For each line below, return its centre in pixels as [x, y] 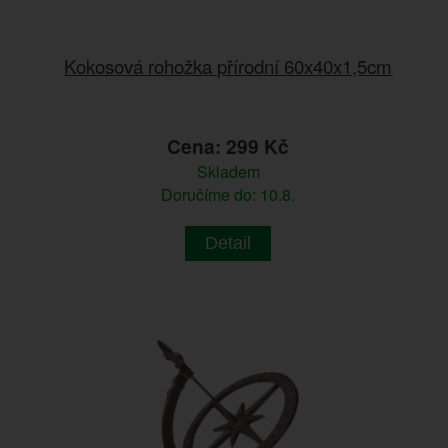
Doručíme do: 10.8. [228, 194]
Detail [228, 242]
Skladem [228, 171]
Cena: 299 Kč [228, 145]
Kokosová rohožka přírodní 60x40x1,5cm [228, 65]
